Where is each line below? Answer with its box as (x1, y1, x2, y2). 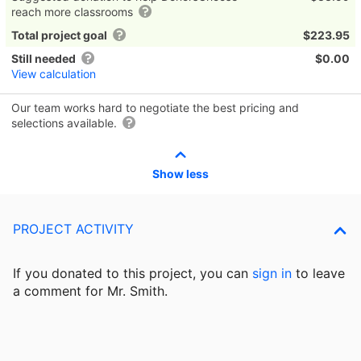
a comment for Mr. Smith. (13, 282, 168, 299)
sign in (252, 264, 292, 281)
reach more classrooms (11, 4, 136, 19)
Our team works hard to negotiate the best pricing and (11, 100, 299, 114)
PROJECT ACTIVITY (13, 220, 134, 237)
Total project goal (11, 27, 107, 42)
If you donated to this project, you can (13, 264, 252, 281)
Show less (152, 166, 209, 180)
